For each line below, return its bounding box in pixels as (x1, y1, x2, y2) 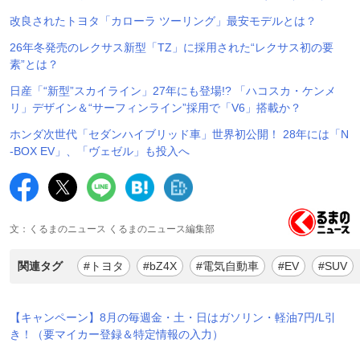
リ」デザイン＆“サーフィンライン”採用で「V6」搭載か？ (10, 100, 301, 114)
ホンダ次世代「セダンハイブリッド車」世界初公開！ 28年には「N (10, 127, 349, 141)
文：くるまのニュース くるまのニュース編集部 (10, 223, 215, 235)
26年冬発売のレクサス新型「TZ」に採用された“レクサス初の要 (10, 40, 333, 54)
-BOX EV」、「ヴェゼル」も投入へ (10, 144, 190, 157)
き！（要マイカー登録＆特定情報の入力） (10, 327, 223, 341)
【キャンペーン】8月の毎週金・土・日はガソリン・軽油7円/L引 (10, 310, 336, 324)
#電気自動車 (196, 260, 259, 273)
